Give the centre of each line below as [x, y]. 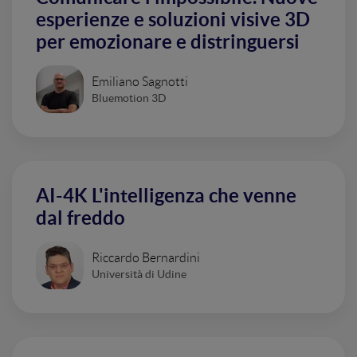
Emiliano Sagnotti [140, 81]
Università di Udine [139, 274]
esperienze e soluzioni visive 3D [173, 20]
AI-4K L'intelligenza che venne [166, 196]
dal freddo [80, 218]
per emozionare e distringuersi [168, 42]
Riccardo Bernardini [146, 257]
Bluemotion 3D [129, 98]
